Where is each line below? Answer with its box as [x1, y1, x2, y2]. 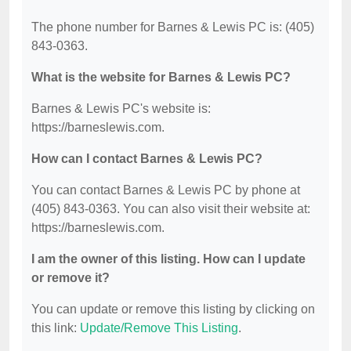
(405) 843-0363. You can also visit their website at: [31, 202, 310, 216]
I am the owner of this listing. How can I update [31, 252, 306, 266]
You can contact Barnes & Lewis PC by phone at [31, 183, 300, 197]
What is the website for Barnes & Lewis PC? [31, 71, 291, 85]
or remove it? [31, 271, 110, 285]
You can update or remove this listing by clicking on [31, 302, 315, 317]
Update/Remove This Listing [80, 321, 238, 335]
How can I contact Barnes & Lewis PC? [31, 152, 262, 166]
